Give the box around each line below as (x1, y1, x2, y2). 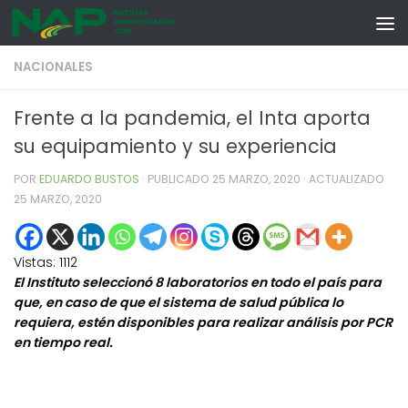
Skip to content (25, 18, 135, 37)
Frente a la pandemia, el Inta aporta (14, 105, 371, 131)
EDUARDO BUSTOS (39, 171, 139, 187)
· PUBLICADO (142, 171, 212, 187)
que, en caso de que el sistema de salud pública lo (14, 293, 343, 312)
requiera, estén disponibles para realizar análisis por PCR (14, 313, 393, 332)
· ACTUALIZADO (301, 171, 384, 187)
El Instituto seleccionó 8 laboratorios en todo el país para (14, 273, 382, 292)
